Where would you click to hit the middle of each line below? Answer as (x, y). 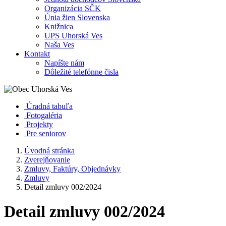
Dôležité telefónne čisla (81, 72)
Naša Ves (59, 45)
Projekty (40, 124)
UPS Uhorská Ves (73, 36)
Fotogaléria (44, 115)
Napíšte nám (64, 63)
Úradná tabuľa (49, 106)
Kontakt (37, 54)
